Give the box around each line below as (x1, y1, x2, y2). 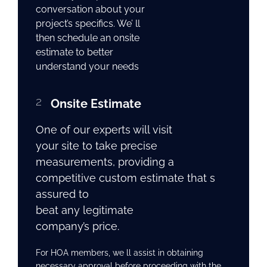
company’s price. (36, 219, 119, 232)
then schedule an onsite (36, 32, 139, 44)
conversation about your (36, 3, 145, 15)
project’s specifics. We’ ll (36, 17, 140, 29)
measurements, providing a (36, 155, 174, 168)
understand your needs (36, 60, 139, 72)
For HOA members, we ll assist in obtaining (36, 247, 203, 257)
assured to (36, 187, 89, 200)
